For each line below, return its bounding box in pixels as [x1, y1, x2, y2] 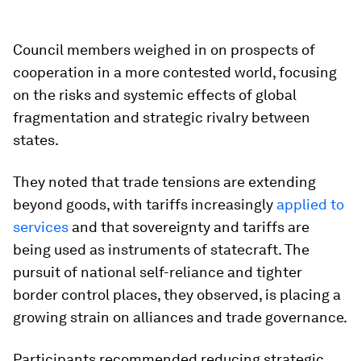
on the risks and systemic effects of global [13, 86, 297, 103]
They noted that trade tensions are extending [13, 173, 316, 190]
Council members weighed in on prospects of [13, 41, 315, 58]
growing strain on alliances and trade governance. [13, 309, 347, 326]
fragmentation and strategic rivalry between [13, 109, 310, 126]
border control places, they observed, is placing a [13, 286, 341, 303]
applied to [276, 196, 344, 213]
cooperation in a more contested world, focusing [13, 64, 337, 81]
